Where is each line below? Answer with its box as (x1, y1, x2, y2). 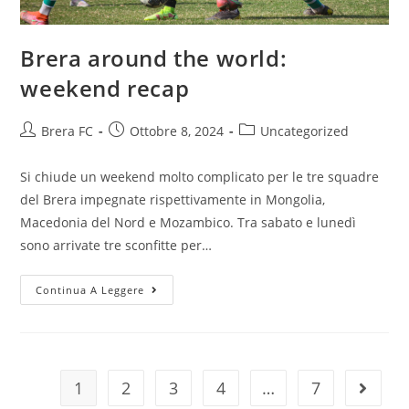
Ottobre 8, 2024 (130, 121, 225, 140)
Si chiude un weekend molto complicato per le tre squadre (20, 167, 380, 185)
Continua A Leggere (36, 282, 145, 297)
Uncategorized (260, 121, 350, 140)
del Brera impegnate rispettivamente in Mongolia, (20, 190, 326, 208)
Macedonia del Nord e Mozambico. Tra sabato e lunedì (20, 213, 357, 231)
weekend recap (20, 72, 190, 103)
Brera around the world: (20, 42, 288, 73)
